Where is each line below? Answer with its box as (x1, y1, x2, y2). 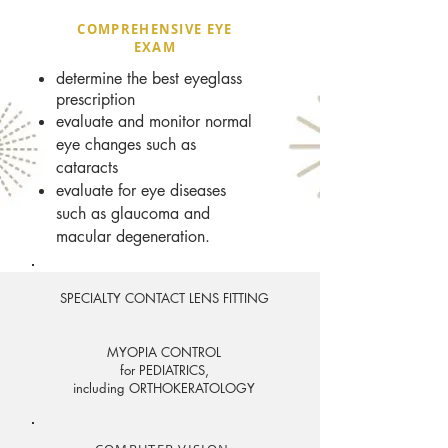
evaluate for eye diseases (56, 180, 226, 201)
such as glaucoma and (56, 203, 210, 224)
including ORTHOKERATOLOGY (73, 379, 255, 397)
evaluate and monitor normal (56, 111, 252, 132)
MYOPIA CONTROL (107, 343, 221, 361)
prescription (56, 89, 135, 110)
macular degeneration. (56, 226, 210, 247)
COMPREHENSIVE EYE (77, 20, 233, 38)
